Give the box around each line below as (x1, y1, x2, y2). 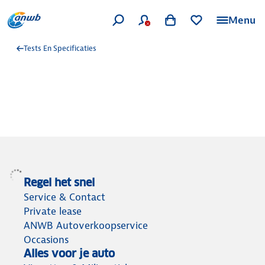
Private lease (24, 204, 82, 218)
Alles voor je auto (24, 246, 115, 260)
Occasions (24, 232, 69, 246)
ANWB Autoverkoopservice (24, 218, 148, 232)
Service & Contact (24, 190, 105, 203)
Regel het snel (24, 175, 95, 189)
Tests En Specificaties (24, 43, 96, 53)
